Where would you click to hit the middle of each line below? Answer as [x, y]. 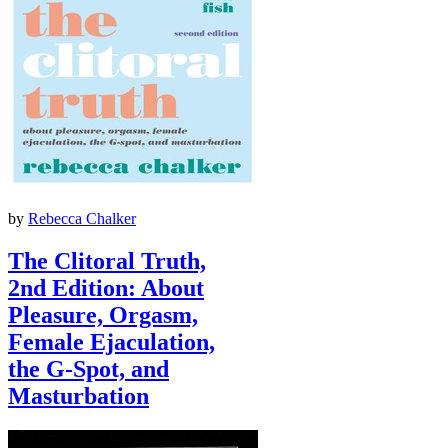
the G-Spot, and [88, 368]
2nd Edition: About [106, 287]
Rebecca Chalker [82, 218]
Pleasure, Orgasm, [103, 314]
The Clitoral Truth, [107, 260]
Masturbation [78, 395]
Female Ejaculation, [111, 341]
